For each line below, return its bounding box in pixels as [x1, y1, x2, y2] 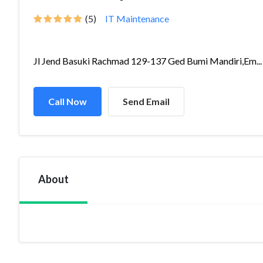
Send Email [123, 96, 170, 107]
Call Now [48, 96, 87, 107]
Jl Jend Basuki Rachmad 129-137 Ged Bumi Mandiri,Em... [33, 55, 262, 66]
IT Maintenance [105, 13, 169, 24]
